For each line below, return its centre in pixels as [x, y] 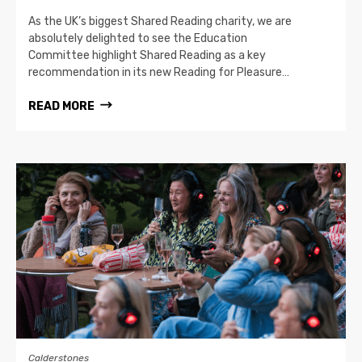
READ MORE [61, 106]
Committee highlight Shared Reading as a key [147, 55]
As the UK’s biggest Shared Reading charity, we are [160, 21]
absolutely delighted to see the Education [138, 38]
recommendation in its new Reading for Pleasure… [159, 72]
